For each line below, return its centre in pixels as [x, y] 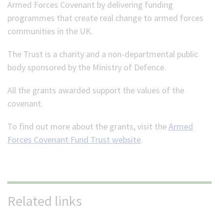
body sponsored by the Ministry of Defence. [87, 67]
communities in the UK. [50, 31]
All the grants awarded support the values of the [96, 90]
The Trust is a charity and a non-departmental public [103, 54]
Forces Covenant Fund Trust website [74, 140]
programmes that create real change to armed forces [105, 18]
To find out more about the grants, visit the [88, 126]
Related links [44, 201]
